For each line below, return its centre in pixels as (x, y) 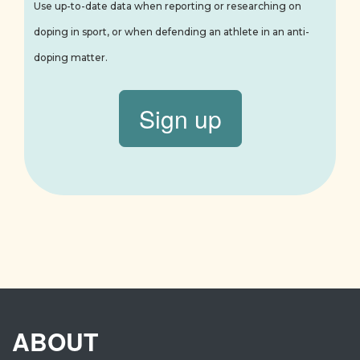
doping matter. (71, 57)
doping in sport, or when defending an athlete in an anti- (172, 32)
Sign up (180, 119)
